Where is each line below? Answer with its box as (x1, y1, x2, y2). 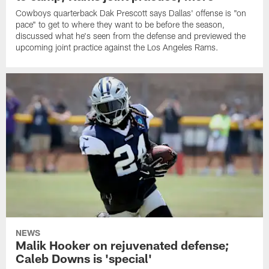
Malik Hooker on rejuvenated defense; (16, 238, 230, 252)
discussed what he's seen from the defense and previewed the (16, 30, 246, 41)
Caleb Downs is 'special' (16, 251, 153, 265)
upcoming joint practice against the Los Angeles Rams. (16, 41, 219, 52)
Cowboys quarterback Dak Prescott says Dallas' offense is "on (16, 7, 247, 18)
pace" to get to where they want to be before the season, (16, 19, 225, 29)
